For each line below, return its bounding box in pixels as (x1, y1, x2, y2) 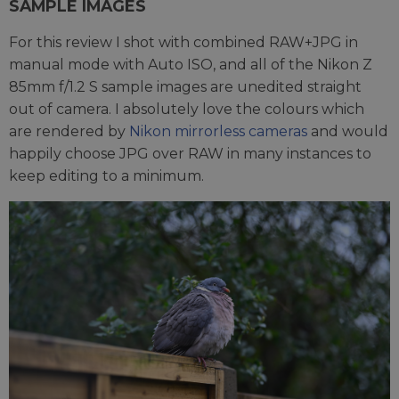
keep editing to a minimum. (9, 167, 204, 184)
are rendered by (9, 122, 129, 140)
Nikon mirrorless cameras (129, 122, 307, 140)
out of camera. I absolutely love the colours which (9, 100, 364, 118)
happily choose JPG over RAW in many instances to (9, 144, 371, 162)
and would (307, 122, 388, 140)
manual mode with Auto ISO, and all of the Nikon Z (9, 55, 372, 73)
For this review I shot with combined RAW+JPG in (9, 33, 358, 51)
